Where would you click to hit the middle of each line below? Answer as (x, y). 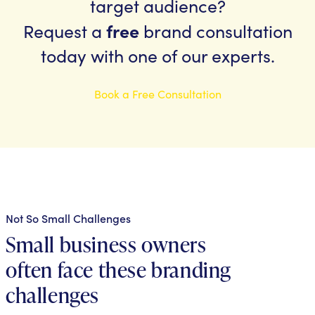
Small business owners (106, 244)
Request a (64, 31)
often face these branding (119, 269)
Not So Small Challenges (68, 218)
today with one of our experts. (157, 55)
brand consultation (216, 31)
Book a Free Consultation (157, 94)
